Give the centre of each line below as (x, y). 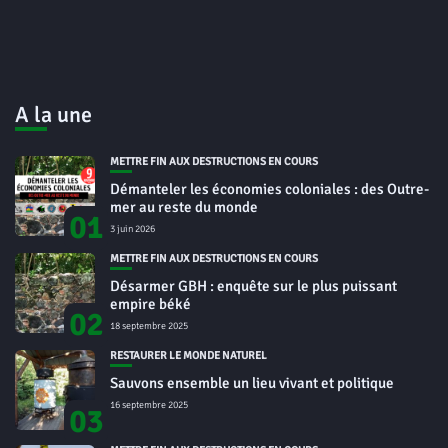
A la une (53, 115)
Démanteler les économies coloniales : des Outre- (269, 189)
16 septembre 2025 (149, 405)
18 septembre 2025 (149, 326)
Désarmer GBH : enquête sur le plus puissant (253, 286)
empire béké (150, 304)
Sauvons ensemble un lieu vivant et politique (252, 383)
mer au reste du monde (184, 207)
